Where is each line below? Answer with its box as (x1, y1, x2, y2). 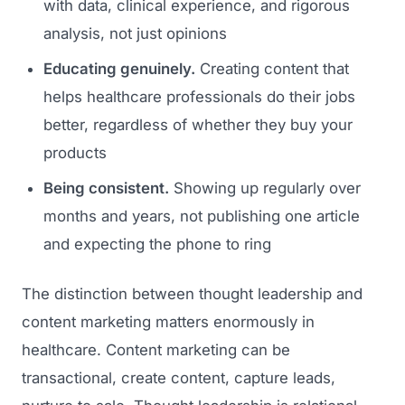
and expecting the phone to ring (43, 234, 271, 253)
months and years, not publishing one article (43, 206, 360, 225)
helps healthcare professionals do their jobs (43, 87, 355, 106)
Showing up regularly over (169, 178, 361, 197)
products (43, 143, 107, 162)
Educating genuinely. (43, 59, 195, 78)
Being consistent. (43, 178, 169, 197)
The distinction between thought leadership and (22, 284, 363, 303)
